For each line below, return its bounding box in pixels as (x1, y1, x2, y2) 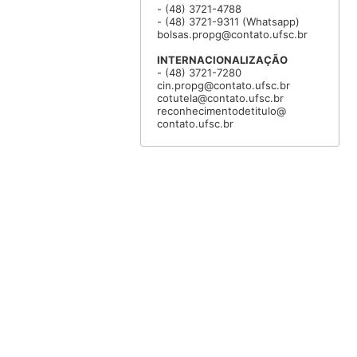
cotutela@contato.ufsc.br (156, 92, 284, 105)
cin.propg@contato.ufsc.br (156, 79, 290, 92)
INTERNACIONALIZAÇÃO (156, 53, 288, 67)
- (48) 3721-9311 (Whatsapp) (156, 15, 300, 29)
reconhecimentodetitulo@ (156, 104, 286, 118)
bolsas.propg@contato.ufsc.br (156, 28, 308, 41)
